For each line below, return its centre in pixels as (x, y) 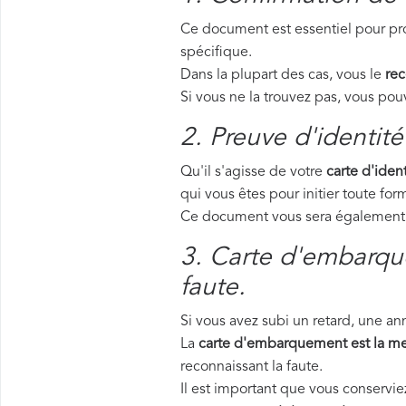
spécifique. (216, 53)
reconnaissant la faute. (251, 367)
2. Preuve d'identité (292, 139)
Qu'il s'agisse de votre (253, 172)
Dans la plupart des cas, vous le (283, 75)
